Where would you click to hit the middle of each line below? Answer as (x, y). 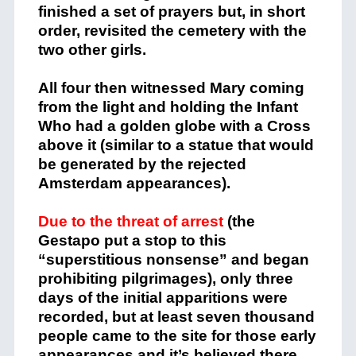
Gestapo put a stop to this (132, 241)
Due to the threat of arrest (130, 222)
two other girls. (92, 50)
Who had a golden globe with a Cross (174, 126)
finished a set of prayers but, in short (171, 12)
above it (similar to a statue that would (176, 145)
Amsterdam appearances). (134, 184)
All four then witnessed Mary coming (171, 88)
